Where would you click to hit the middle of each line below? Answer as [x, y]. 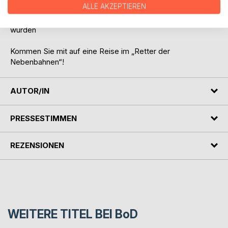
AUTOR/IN [30, 91]
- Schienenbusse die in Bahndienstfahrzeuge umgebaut [107, 19]
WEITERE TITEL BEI [61, 214]
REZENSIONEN [37, 146]
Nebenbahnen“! [37, 62]
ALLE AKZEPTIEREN [114, 6]
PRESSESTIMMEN [44, 118]
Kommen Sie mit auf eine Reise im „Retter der [90, 51]
